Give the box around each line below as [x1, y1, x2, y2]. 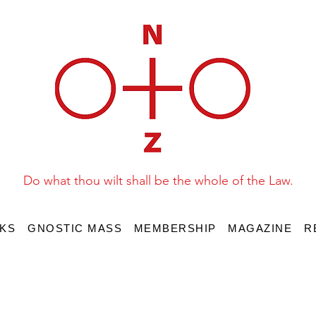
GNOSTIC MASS [28, 222, 123, 234]
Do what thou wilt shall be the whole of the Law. [23, 173, 293, 188]
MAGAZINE [228, 222, 293, 234]
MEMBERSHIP [133, 222, 217, 234]
